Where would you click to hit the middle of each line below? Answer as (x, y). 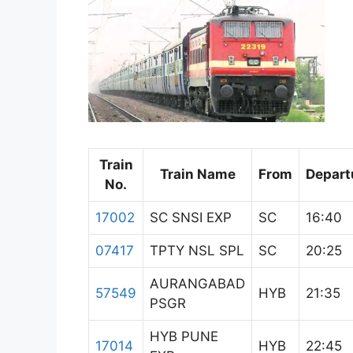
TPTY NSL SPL (197, 250)
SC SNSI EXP (191, 217)
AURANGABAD (197, 283)
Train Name (197, 174)
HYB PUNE (184, 336)
